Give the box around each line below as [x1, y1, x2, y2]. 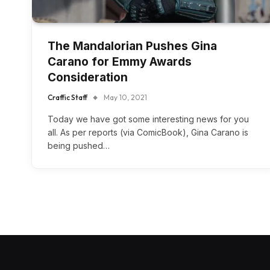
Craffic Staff [48, 93, 87, 102]
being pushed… [48, 140, 110, 151]
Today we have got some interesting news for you [48, 114, 249, 125]
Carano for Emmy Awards [48, 55, 192, 69]
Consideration [48, 71, 128, 85]
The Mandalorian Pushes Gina [48, 39, 217, 54]
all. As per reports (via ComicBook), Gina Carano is [48, 127, 248, 138]
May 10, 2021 [104, 93, 147, 102]
